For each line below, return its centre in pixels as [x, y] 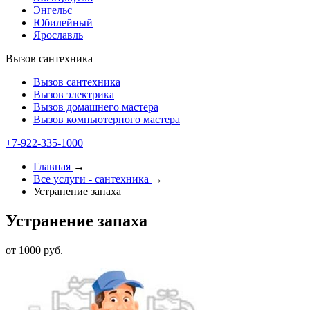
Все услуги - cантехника [91, 179]
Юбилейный [63, 22]
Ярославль [58, 35]
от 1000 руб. [34, 250]
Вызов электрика [74, 94]
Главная [52, 166]
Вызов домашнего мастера [96, 107]
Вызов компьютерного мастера [107, 119]
